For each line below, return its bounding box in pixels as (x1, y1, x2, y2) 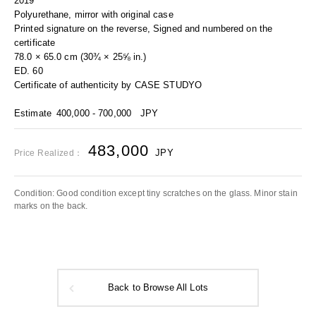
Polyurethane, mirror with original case (14, 9, 174, 20)
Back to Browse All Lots (108, 283, 208, 293)
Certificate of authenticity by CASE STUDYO (14, 80, 202, 90)
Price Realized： (14, 148, 83, 158)
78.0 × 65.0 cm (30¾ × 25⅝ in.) (14, 51, 147, 62)
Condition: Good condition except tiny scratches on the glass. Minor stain (14, 189, 298, 197)
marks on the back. (14, 202, 88, 210)
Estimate (14, 108, 51, 119)
